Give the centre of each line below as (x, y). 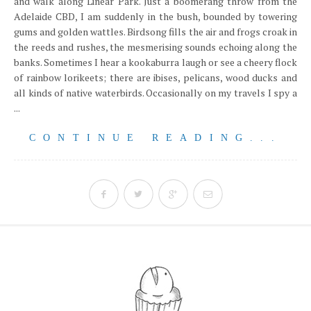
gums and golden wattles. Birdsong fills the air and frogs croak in (155, 32)
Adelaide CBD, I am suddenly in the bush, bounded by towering (155, 16)
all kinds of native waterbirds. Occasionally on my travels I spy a (155, 93)
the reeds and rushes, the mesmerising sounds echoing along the (155, 47)
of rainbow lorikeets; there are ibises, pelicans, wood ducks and (155, 77)
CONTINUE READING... (155, 138)
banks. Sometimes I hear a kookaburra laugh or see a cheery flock (155, 62)
